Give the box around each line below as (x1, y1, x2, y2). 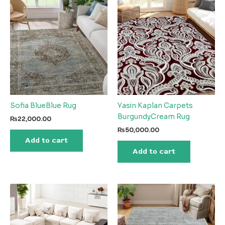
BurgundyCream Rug (118, 112, 190, 121)
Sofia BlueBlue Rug (10, 101, 76, 110)
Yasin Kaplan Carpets (118, 101, 193, 110)
